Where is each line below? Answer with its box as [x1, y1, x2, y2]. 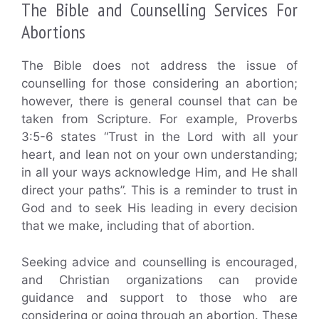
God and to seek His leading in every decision [21, 201, 298, 216]
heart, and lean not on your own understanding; [21, 147, 298, 162]
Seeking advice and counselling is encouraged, [21, 254, 298, 269]
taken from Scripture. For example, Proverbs [21, 112, 298, 127]
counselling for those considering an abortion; [21, 76, 298, 91]
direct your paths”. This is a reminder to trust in [21, 183, 298, 198]
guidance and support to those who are [21, 290, 298, 305]
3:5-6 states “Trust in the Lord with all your [21, 130, 298, 145]
